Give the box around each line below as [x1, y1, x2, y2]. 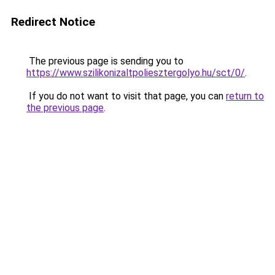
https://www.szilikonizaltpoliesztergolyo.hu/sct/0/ [26, 67, 245, 79]
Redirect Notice [11, 15, 95, 29]
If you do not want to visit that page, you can [26, 90, 226, 102]
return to [226, 90, 264, 102]
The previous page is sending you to [26, 55, 184, 67]
